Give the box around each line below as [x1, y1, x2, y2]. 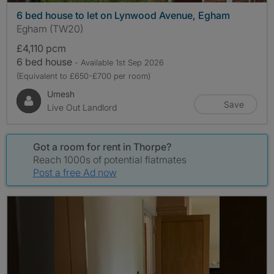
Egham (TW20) [17, 22, 83, 35]
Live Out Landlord [47, 102, 117, 113]
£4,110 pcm [17, 42, 66, 54]
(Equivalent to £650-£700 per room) [17, 70, 150, 81]
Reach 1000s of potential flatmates [32, 153, 187, 166]
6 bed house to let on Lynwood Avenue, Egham [17, 9, 230, 21]
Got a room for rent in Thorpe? [32, 140, 171, 153]
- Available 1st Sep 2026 [75, 57, 164, 67]
